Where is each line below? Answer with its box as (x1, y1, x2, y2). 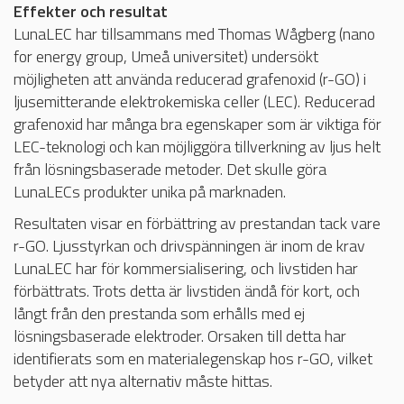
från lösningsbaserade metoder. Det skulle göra (14, 156, 326, 181)
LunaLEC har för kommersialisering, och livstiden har (14, 255, 358, 280)
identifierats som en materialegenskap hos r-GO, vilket (14, 345, 372, 371)
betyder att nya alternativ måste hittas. (14, 368, 272, 393)
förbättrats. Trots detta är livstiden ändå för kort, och (14, 278, 360, 303)
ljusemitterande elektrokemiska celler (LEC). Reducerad (14, 88, 375, 114)
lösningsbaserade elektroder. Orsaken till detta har (14, 323, 346, 348)
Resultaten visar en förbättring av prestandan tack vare (14, 210, 381, 235)
